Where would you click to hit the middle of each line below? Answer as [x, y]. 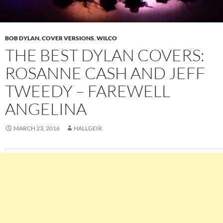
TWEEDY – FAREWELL [88, 91]
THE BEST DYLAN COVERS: [105, 55]
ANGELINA [46, 109]
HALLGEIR [88, 128]
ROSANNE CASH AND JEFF [105, 73]
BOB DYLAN [22, 38]
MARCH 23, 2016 [37, 128]
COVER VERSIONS [68, 38]
